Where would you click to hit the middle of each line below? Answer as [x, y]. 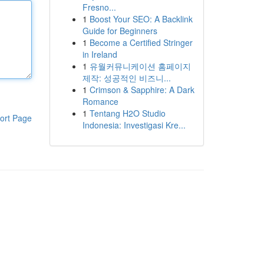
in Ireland [100, 54]
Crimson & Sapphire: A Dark [142, 90]
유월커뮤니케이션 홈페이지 [140, 66]
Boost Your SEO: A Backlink [141, 19]
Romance [100, 101]
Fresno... [99, 7]
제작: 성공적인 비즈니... [126, 78]
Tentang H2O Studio [127, 113]
